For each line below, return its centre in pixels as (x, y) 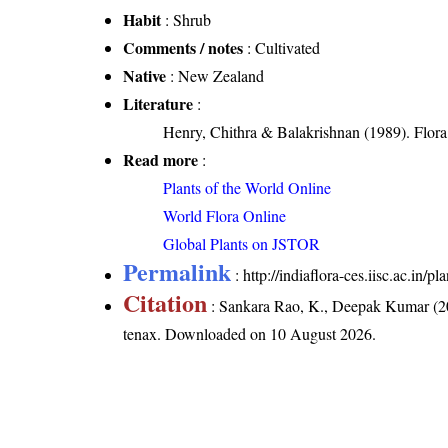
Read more (161, 160)
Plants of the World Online (247, 188)
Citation (165, 303)
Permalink (177, 272)
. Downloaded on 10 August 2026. (267, 334)
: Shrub (186, 20)
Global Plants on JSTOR (242, 244)
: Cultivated (282, 48)
